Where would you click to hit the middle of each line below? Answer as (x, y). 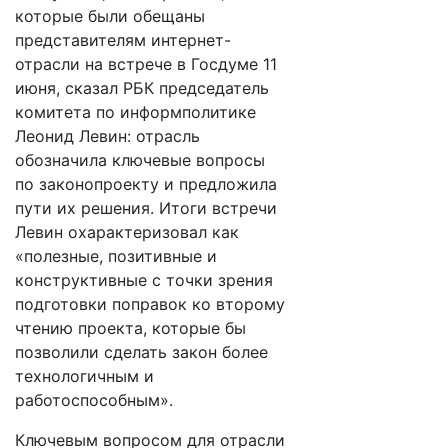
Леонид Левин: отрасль (107, 136)
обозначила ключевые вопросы (140, 160)
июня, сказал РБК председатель (142, 88)
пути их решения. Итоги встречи (146, 208)
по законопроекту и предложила (146, 184)
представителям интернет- (123, 40)
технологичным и (84, 376)
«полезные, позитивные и (116, 256)
